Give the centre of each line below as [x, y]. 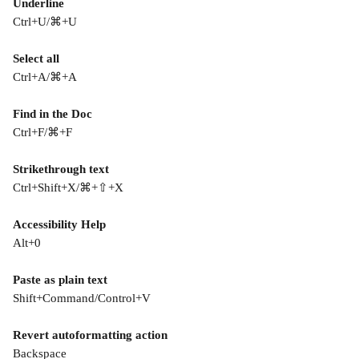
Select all [36, 58]
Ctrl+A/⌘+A [45, 77]
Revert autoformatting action [90, 335]
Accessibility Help [59, 224]
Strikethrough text [61, 169]
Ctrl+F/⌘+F [42, 132]
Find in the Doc [52, 114]
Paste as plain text [60, 280]
